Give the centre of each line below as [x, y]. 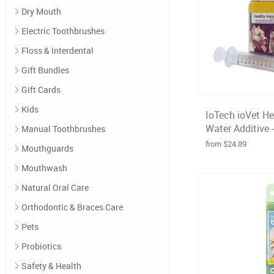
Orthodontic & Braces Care [72, 207]
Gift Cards [41, 90]
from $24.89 [226, 144]
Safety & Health [51, 266]
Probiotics [41, 246]
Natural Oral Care [55, 187]
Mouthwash [44, 168]
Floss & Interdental [57, 50]
